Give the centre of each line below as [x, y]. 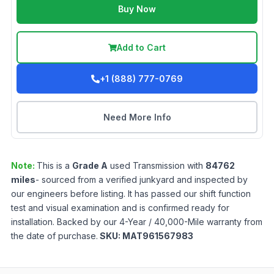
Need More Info [137, 117]
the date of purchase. [54, 236]
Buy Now [137, 9]
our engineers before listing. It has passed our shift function [131, 194]
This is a [54, 166]
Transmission [159, 166]
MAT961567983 [158, 236]
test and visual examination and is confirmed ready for [120, 208]
